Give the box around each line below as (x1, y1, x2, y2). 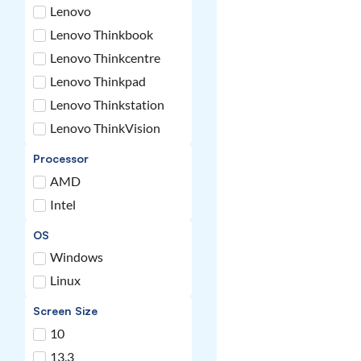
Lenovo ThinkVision (50, 119, 161, 135)
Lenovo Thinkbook (50, 26, 154, 42)
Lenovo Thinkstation (50, 96, 165, 112)
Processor (33, 151, 89, 166)
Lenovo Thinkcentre (50, 49, 161, 65)
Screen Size (33, 304, 98, 318)
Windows (50, 249, 104, 265)
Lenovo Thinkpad (50, 73, 147, 89)
